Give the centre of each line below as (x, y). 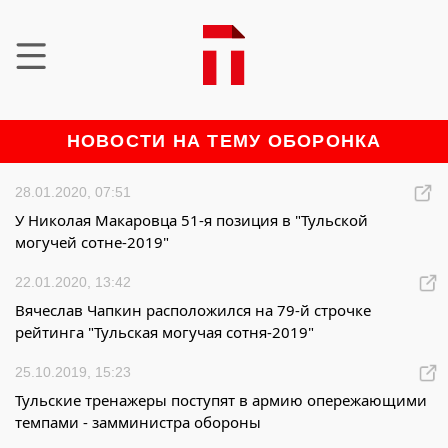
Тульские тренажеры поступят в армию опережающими (221, 400)
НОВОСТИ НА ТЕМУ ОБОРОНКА (224, 141)
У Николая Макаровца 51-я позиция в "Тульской (191, 220)
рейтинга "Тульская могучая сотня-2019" (164, 332)
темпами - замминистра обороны (138, 422)
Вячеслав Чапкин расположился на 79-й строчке (193, 310)
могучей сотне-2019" (92, 242)
